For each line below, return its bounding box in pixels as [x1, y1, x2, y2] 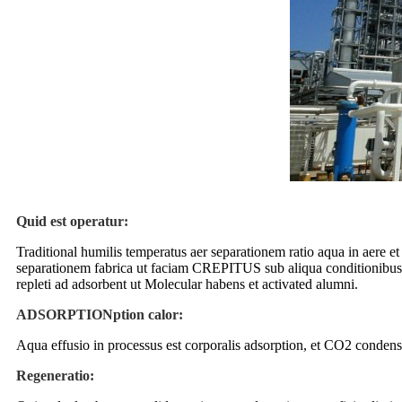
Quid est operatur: [16, 213, 128, 229]
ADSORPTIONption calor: [16, 306, 183, 322]
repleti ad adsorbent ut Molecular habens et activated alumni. [16, 275, 358, 292]
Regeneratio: [16, 367, 94, 383]
